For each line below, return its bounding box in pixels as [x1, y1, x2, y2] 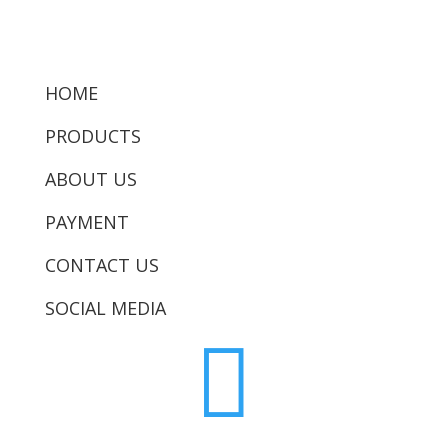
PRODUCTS [44, 124, 141, 149]
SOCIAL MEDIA [44, 296, 166, 321]
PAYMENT [44, 210, 129, 235]
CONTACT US [44, 253, 159, 278]
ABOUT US [44, 167, 137, 192]
